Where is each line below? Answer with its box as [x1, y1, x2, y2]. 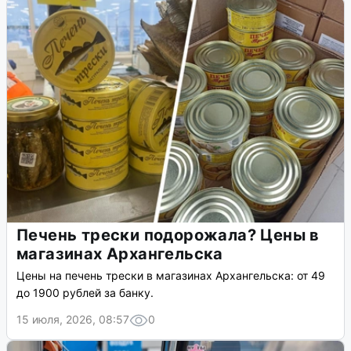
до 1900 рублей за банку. [16, 286, 154, 300]
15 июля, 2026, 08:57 [16, 313, 129, 327]
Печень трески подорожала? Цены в [16, 226, 320, 245]
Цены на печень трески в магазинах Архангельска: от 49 [16, 269, 325, 283]
